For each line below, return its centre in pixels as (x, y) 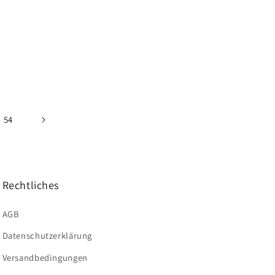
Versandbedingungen (45, 257)
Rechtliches (31, 185)
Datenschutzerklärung (47, 236)
